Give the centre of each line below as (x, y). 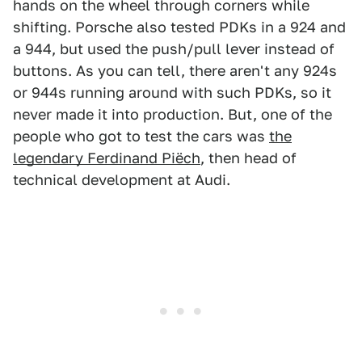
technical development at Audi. (124, 180)
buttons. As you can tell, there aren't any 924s (175, 71)
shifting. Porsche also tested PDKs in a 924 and (179, 27)
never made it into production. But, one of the (173, 115)
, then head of (248, 158)
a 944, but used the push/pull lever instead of (174, 49)
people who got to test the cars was (141, 137)
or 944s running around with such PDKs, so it (172, 93)
